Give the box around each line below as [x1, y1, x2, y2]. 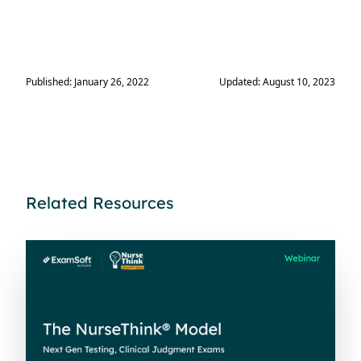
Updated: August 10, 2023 [219, 75, 335, 89]
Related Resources [26, 193, 174, 214]
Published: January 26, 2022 [26, 75, 149, 89]
